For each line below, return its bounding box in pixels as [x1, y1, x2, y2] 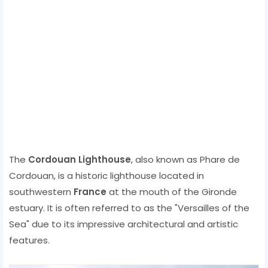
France [74, 185, 106, 198]
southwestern [9, 185, 74, 198]
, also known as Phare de [131, 153, 240, 166]
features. [9, 233, 50, 246]
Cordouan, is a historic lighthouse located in [9, 169, 204, 182]
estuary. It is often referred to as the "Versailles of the [9, 201, 249, 214]
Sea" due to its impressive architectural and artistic [9, 217, 238, 230]
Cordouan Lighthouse [28, 153, 131, 166]
